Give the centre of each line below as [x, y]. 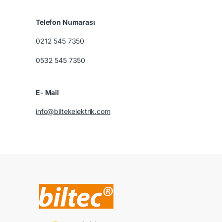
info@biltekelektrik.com [73, 111]
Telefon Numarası [65, 22]
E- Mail [48, 93]
